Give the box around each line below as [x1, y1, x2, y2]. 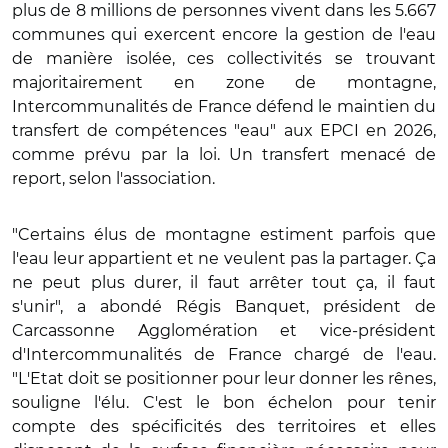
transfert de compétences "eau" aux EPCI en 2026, [12, 120, 436, 140]
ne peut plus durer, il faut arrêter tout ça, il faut [12, 272, 436, 292]
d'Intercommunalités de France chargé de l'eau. [12, 344, 436, 364]
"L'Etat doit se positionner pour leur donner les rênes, [12, 368, 436, 388]
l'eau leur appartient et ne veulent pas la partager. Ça [12, 248, 436, 268]
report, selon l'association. [12, 168, 219, 188]
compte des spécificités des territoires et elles [12, 416, 436, 436]
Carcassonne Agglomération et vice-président [12, 320, 436, 340]
